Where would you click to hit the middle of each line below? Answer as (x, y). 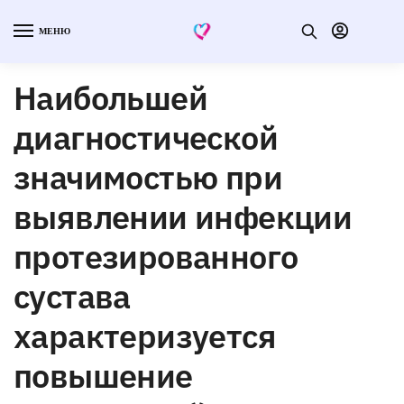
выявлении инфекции (183, 216)
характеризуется (145, 335)
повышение (103, 375)
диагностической (146, 137)
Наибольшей (110, 97)
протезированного (156, 256)
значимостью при (148, 177)
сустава (72, 296)
